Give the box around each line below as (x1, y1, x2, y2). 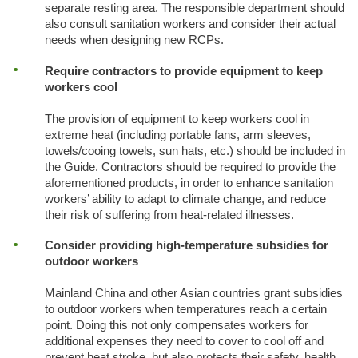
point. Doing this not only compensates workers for (44, 319, 308, 332)
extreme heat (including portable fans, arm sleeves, (44, 128, 311, 141)
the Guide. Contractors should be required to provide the (44, 160, 336, 173)
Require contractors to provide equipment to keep (44, 64, 323, 78)
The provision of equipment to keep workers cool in (44, 112, 309, 125)
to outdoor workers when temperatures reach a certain (44, 303, 327, 316)
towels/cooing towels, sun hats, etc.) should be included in (44, 144, 345, 157)
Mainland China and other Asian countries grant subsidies (44, 287, 343, 300)
